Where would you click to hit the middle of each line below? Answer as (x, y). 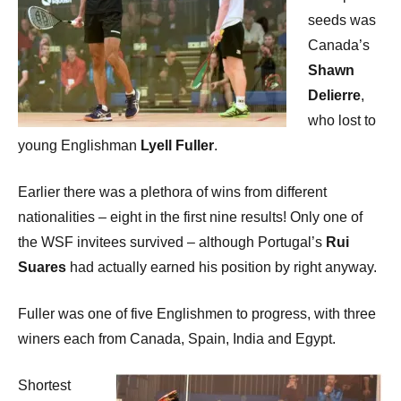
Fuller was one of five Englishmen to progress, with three (197, 313)
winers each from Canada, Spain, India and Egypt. (177, 338)
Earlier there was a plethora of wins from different (172, 192)
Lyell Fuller (177, 145)
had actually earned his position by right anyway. (222, 267)
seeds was (342, 20)
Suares (42, 267)
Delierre (334, 95)
